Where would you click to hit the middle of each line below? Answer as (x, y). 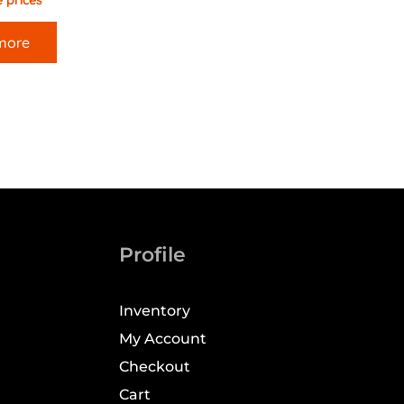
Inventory (155, 311)
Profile (152, 254)
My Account (163, 339)
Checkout (155, 367)
